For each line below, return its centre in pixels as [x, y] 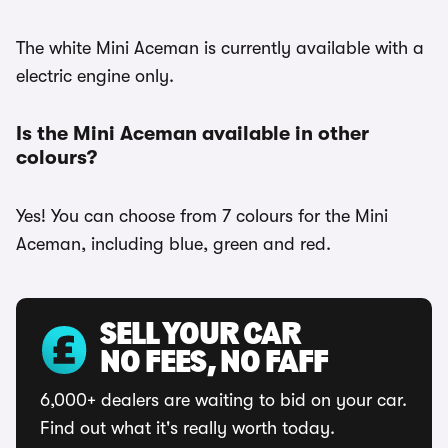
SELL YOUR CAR [200, 336]
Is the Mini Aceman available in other [192, 133]
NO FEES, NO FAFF [214, 364]
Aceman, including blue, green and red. [173, 244]
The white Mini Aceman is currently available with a [220, 48]
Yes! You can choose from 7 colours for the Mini [202, 216]
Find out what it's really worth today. [187, 428]
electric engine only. [95, 76]
